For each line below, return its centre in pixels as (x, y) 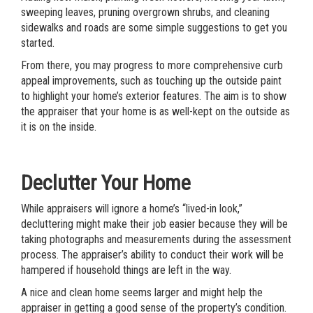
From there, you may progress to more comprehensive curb (152, 65)
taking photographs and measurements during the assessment (156, 239)
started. (38, 43)
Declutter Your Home (106, 183)
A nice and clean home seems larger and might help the (142, 292)
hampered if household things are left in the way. (126, 270)
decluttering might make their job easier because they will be (154, 224)
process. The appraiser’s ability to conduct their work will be (152, 255)
